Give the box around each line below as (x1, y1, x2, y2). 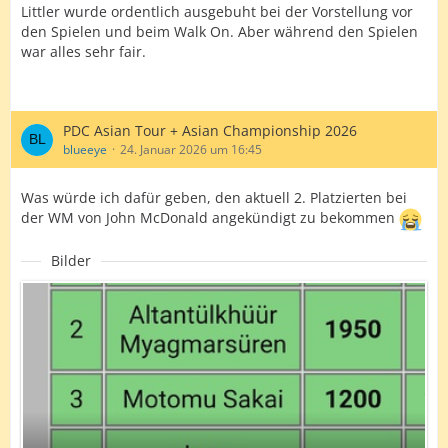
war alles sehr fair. (21, 42, 146, 61)
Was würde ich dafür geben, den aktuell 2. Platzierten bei (21, 188, 407, 207)
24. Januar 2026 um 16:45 (120, 141, 262, 158)
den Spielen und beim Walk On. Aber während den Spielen (21, 22, 418, 41)
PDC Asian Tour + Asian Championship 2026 (63, 121, 357, 140)
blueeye (63, 141, 107, 158)
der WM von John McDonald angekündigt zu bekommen (21, 208, 399, 228)
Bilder (51, 251, 91, 270)
